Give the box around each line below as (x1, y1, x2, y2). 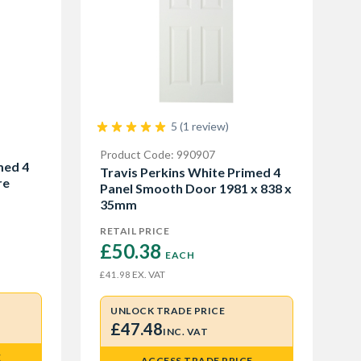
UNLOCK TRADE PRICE (110, 305, 225, 317)
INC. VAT (163, 326, 208, 338)
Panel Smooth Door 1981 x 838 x (100, 180, 292, 196)
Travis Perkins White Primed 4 (100, 164, 280, 180)
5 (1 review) (171, 119, 229, 133)
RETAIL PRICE (100, 225, 169, 237)
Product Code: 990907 (100, 147, 215, 161)
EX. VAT (131, 268, 165, 280)
